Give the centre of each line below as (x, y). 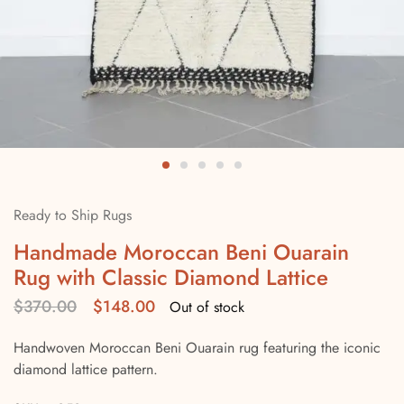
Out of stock (207, 307)
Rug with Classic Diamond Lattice (171, 277)
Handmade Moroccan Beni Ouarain (181, 252)
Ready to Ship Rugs (73, 215)
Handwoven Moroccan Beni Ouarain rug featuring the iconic (197, 348)
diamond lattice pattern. (86, 369)
